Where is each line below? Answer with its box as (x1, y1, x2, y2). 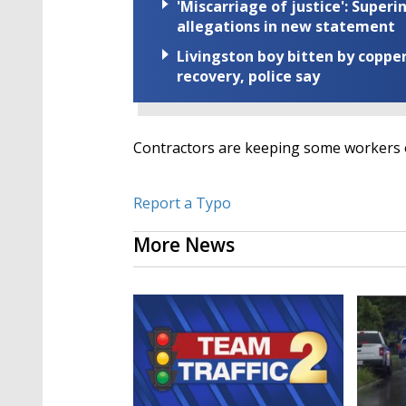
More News (133, 232, 235, 258)
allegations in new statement (177, 16, 395, 36)
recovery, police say (177, 66, 320, 87)
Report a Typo (133, 193, 231, 214)
